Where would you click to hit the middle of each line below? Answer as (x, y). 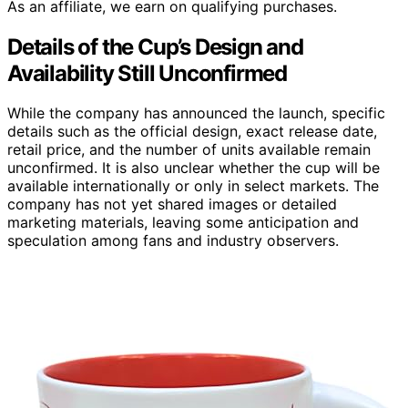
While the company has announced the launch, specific (196, 113)
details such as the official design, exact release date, (192, 132)
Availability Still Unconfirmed (148, 73)
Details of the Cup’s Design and (155, 46)
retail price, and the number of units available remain (189, 150)
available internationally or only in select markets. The (193, 186)
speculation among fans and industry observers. (173, 241)
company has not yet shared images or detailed (172, 204)
